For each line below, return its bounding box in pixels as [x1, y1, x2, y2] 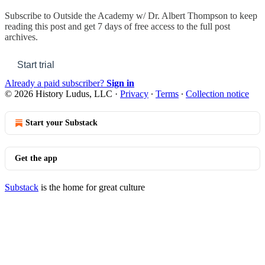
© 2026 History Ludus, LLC [5, 88, 112, 99]
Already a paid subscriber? [5, 77, 106, 88]
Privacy [120, 88, 148, 99]
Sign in [106, 77, 134, 88]
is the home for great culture [38, 182, 145, 192]
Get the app [15, 153, 57, 163]
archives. [5, 31, 38, 42]
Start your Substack [25, 118, 98, 127]
